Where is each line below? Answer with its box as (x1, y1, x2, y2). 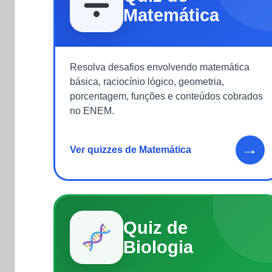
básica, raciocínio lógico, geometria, (70, 76, 224, 87)
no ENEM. (70, 105, 114, 116)
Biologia (123, 237, 193, 257)
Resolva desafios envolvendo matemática (70, 61, 250, 72)
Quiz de (123, 217, 188, 237)
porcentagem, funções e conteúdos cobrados (70, 90, 263, 101)
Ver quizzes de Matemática (70, 144, 191, 155)
